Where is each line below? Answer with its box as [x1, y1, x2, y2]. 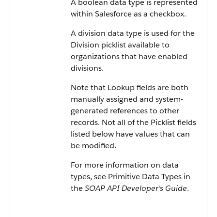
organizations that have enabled [71, 51, 187, 62]
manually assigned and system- [71, 94, 183, 104]
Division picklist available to [71, 40, 170, 50]
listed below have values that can [71, 129, 190, 139]
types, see [71, 171, 108, 182]
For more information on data [71, 160, 179, 170]
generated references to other [71, 106, 179, 116]
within [71, 9, 95, 19]
